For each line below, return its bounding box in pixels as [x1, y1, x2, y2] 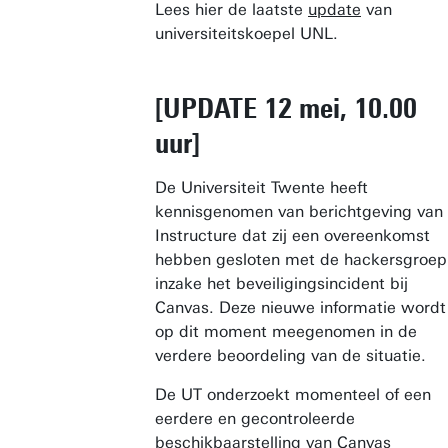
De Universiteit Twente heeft [155, 178, 368, 197]
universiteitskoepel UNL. [155, 24, 338, 43]
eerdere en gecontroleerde [155, 409, 355, 428]
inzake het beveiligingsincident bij [155, 274, 408, 293]
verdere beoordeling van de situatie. [155, 346, 426, 365]
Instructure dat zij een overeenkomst [155, 226, 430, 245]
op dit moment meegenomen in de [155, 322, 417, 341]
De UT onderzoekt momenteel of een [155, 385, 431, 404]
